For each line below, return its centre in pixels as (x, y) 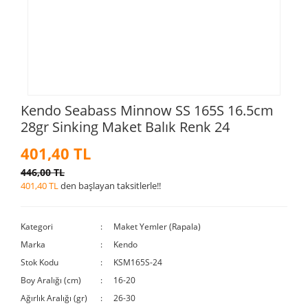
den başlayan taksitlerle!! (110, 185)
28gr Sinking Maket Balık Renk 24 (125, 126)
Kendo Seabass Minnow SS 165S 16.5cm (147, 110)
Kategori (37, 226)
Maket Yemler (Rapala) (157, 226)
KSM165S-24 (138, 262)
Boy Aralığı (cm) (51, 280)
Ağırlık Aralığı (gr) (54, 298)
